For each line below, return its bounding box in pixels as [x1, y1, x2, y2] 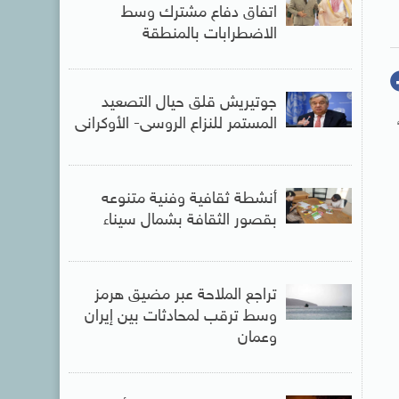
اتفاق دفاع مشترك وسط [120, 3, 277, 23]
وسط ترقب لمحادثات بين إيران [84, 306, 277, 327]
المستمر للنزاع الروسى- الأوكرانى [74, 114, 277, 134]
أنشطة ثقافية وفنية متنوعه [101, 189, 277, 209]
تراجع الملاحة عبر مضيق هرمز [94, 285, 277, 305]
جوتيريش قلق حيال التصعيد [101, 93, 277, 113]
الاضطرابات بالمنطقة [142, 24, 277, 45]
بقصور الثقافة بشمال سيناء [102, 210, 277, 231]
